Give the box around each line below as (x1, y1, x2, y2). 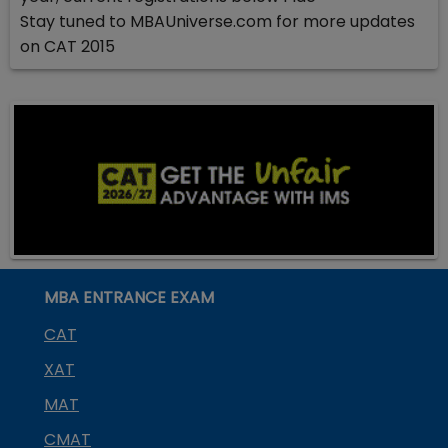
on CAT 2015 (20, 35, 115, 58)
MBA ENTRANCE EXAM (44, 286, 214, 310)
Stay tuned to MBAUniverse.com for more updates (20, 10, 415, 33)
